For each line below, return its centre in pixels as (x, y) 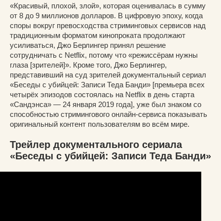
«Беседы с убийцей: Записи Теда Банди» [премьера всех (107, 84)
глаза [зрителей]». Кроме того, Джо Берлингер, (88, 65)
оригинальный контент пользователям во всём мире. (100, 124)
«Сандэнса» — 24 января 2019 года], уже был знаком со (106, 104)
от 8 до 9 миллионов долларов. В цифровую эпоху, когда (106, 15)
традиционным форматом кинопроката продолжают (98, 35)
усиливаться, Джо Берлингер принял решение (88, 45)
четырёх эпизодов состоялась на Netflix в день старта (102, 94)
